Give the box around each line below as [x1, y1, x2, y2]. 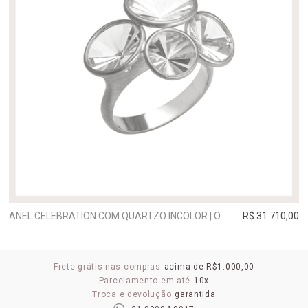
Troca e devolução [92, 289, 172, 299]
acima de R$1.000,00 [164, 262, 255, 272]
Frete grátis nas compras [53, 262, 161, 272]
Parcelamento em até [98, 276, 191, 285]
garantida [175, 289, 216, 299]
